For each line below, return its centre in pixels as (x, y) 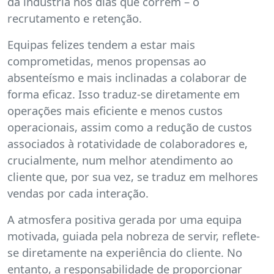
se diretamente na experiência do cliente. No (125, 252)
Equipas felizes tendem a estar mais (101, 44)
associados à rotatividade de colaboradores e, (128, 143)
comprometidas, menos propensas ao (107, 61)
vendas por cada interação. (78, 193)
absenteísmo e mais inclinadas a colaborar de (127, 77)
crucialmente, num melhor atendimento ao (120, 160)
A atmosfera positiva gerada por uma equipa (124, 219)
